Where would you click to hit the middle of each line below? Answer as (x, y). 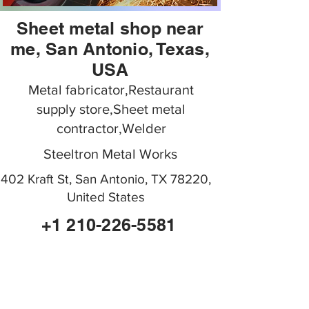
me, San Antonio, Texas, (110, 49)
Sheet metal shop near (110, 28)
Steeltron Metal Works (110, 154)
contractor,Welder (111, 128)
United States (106, 197)
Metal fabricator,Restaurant (111, 90)
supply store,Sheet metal (111, 109)
